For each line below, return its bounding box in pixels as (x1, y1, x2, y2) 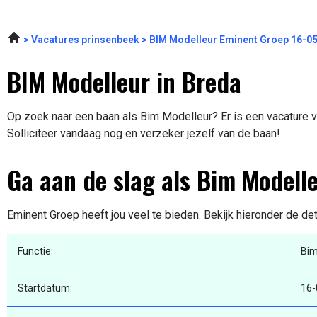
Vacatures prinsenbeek (31, 34, 139, 46)
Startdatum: (18, 282, 72, 295)
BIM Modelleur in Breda (7, 62, 241, 100)
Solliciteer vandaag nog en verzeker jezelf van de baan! (7, 127, 280, 141)
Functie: (18, 246, 53, 258)
